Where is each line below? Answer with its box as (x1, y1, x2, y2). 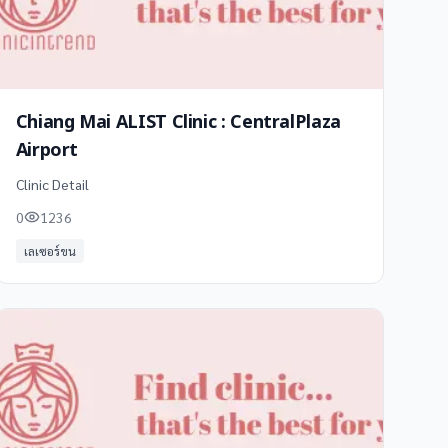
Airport (15, 137, 79, 164)
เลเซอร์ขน (23, 243, 76, 259)
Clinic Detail (15, 175, 89, 193)
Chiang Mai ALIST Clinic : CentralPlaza (15, 109, 341, 136)
